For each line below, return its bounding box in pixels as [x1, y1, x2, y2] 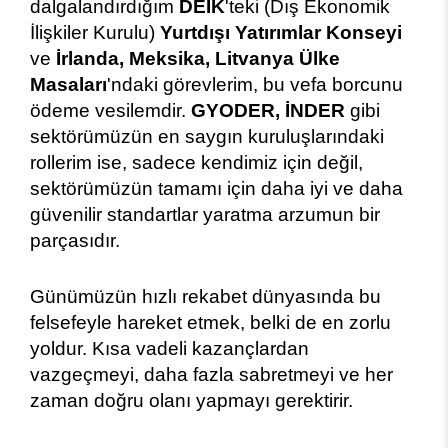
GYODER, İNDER [191, 99, 345, 121]
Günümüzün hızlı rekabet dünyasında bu [30, 285, 381, 307]
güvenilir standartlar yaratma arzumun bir [30, 203, 380, 225]
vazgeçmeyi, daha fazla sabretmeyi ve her [30, 363, 393, 385]
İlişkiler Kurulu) [30, 21, 160, 43]
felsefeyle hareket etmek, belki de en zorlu [30, 311, 391, 333]
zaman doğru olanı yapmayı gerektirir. [30, 389, 353, 411]
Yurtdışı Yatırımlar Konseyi [160, 21, 402, 43]
